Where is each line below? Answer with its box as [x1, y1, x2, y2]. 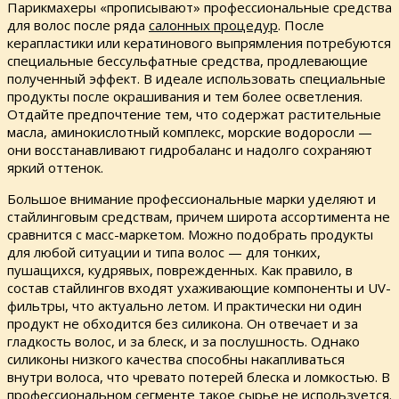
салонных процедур [149, 16, 278, 35]
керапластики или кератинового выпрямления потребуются [7, 34, 391, 53]
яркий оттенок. [7, 159, 103, 177]
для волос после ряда [7, 16, 149, 35]
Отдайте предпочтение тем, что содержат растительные [7, 105, 381, 124]
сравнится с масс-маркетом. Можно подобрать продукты [7, 225, 373, 244]
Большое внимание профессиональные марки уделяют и [7, 190, 376, 208]
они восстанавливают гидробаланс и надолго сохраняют [7, 141, 372, 159]
